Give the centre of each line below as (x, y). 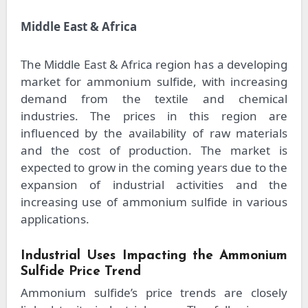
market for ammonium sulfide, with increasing (154, 82)
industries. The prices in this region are (154, 116)
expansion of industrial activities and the (154, 185)
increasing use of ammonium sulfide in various (154, 202)
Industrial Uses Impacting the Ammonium (154, 256)
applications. (55, 219)
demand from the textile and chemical (154, 99)
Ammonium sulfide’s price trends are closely (154, 293)
